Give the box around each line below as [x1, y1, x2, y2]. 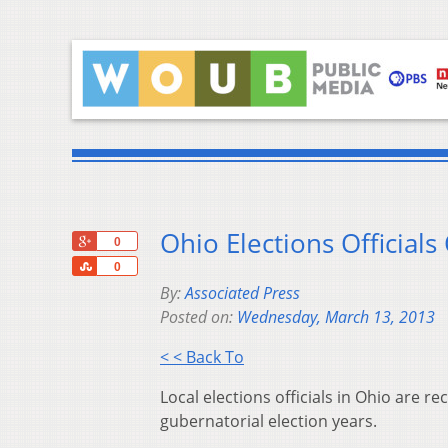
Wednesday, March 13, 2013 [237, 306, 435, 329]
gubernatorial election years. [160, 410, 377, 433]
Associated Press [185, 282, 300, 305]
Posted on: [160, 306, 237, 329]
